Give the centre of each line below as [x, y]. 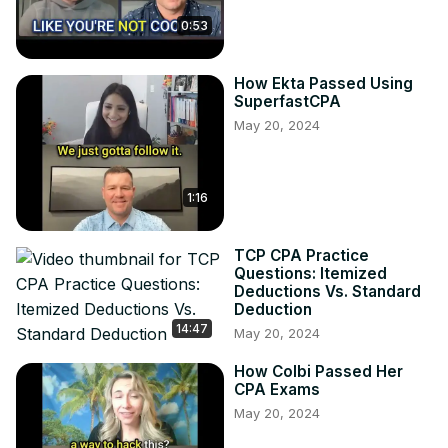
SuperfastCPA [287, 102]
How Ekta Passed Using [323, 84]
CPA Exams [277, 390]
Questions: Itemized [310, 274]
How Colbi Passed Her [318, 372]
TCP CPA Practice [301, 256]
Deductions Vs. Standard [327, 292]
